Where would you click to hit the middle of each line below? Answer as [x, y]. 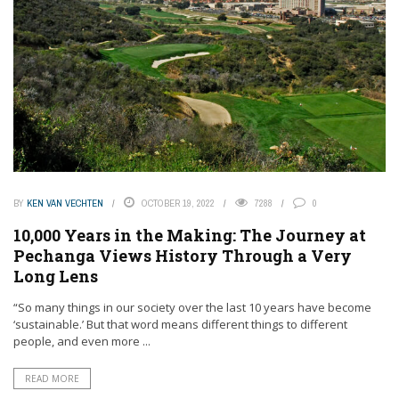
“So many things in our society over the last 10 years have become [192, 308]
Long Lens [56, 277]
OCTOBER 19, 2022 [178, 204]
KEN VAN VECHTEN [65, 204]
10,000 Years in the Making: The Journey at [190, 236]
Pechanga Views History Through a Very [183, 256]
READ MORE [52, 379]
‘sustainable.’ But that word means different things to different [180, 325]
